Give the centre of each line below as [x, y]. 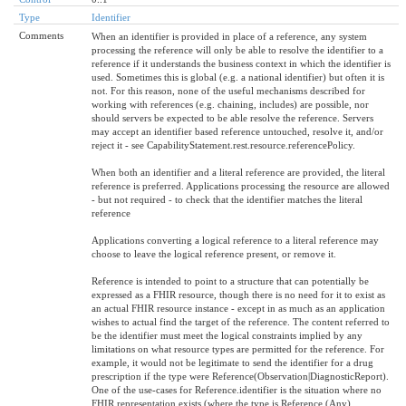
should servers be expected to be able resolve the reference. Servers [232, 117]
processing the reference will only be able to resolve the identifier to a [237, 49]
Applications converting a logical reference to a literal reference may [235, 240]
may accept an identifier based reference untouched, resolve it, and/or [237, 131]
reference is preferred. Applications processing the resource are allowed [241, 185]
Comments [41, 35]
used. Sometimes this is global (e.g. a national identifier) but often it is [238, 77]
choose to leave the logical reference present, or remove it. [214, 253]
